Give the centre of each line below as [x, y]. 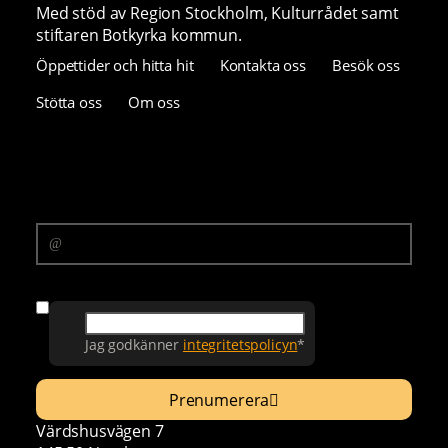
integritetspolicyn [240, 345]
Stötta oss [69, 102]
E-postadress [85, 212]
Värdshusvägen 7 [100, 431]
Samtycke [72, 285]
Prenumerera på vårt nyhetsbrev [153, 180]
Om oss [153, 102]
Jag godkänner [133, 345]
